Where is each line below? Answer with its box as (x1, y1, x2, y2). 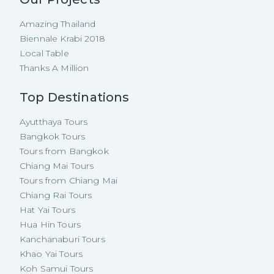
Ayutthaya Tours (20, 116, 88, 127)
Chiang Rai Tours (20, 190, 92, 201)
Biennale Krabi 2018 (20, 33, 105, 44)
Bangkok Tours (20, 131, 85, 142)
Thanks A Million (20, 62, 89, 73)
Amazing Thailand (20, 18, 96, 29)
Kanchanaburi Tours (20, 234, 105, 245)
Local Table (20, 48, 69, 59)
